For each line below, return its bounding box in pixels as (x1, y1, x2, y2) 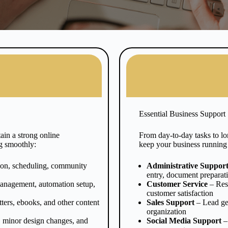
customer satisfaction (147, 189, 213, 197)
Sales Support (147, 198, 194, 207)
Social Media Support (147, 216, 221, 225)
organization (147, 207, 186, 216)
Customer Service (147, 180, 208, 188)
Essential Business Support (139, 109, 225, 118)
